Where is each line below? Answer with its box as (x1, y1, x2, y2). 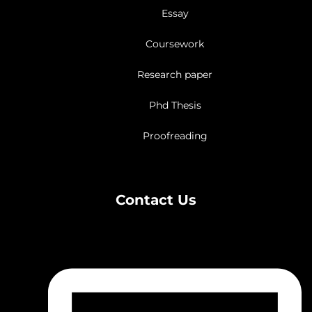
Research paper (137, 68, 212, 81)
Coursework (146, 38, 204, 51)
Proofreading (142, 130, 208, 143)
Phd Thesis (148, 99, 201, 112)
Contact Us (116, 192, 196, 209)
